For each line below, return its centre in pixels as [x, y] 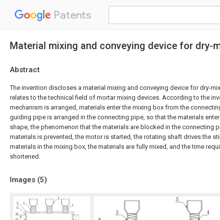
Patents [71, 15]
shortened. [25, 156]
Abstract [25, 70]
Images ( [25, 180]
